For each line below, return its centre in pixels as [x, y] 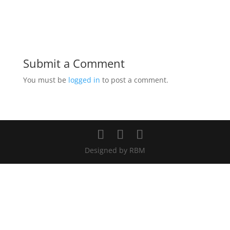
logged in [84, 80]
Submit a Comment [74, 63]
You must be [45, 80]
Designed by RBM [115, 150]
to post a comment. [134, 80]
